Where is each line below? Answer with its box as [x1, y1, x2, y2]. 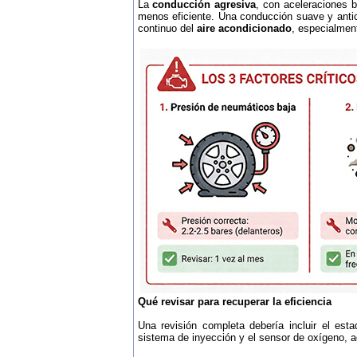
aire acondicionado [196, 22, 292, 34]
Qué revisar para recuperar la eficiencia [137, 296, 331, 308]
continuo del [137, 22, 197, 34]
